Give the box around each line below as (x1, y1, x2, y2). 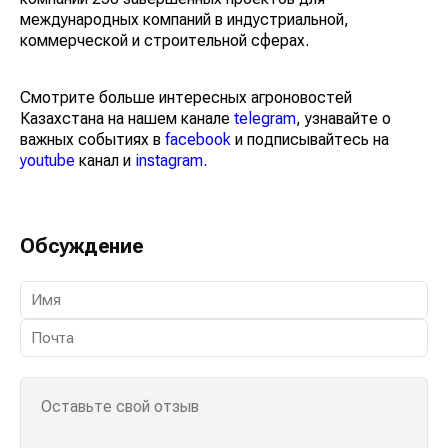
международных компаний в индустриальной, (20, 9, 349, 29)
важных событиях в (20, 129, 165, 149)
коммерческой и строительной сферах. (20, 30, 309, 50)
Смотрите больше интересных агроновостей (20, 87, 352, 107)
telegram (234, 108, 296, 128)
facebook (165, 129, 231, 149)
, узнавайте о (296, 108, 391, 128)
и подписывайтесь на (231, 129, 389, 149)
